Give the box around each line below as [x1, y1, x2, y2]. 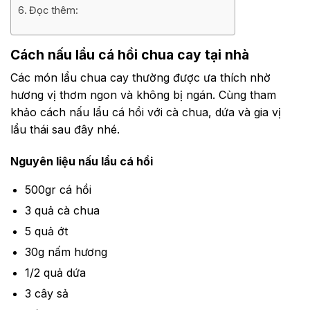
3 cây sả [24, 286, 69, 301]
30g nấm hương [24, 245, 107, 259]
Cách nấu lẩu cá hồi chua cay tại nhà [10, 46, 249, 63]
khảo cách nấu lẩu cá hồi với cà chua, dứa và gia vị [10, 105, 281, 120]
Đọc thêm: [28, 3, 78, 16]
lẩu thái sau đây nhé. [10, 122, 120, 137]
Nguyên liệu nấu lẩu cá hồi [10, 154, 153, 169]
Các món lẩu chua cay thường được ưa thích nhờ [10, 71, 271, 85]
